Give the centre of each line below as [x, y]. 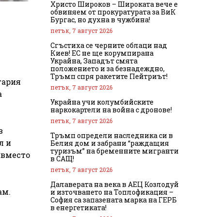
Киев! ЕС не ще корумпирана [102, 53]
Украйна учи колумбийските [102, 102]
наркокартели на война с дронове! [111, 109]
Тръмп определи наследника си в [112, 135]
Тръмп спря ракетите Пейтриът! [109, 76]
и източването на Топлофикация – [112, 192]
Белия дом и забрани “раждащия [110, 143]
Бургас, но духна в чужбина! [100, 19]
